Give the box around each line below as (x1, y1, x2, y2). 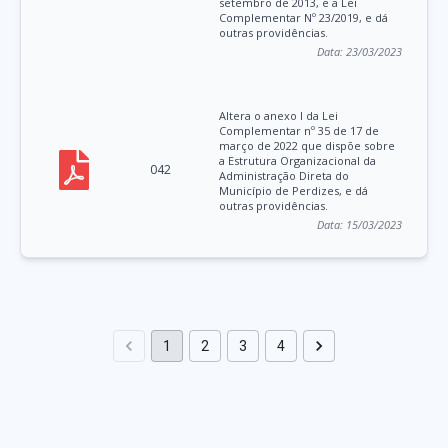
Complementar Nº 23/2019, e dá (219, 10, 389, 26)
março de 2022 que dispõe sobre (219, 138, 396, 154)
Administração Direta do (219, 168, 350, 184)
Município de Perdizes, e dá (219, 183, 369, 199)
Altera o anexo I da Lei (219, 108, 339, 124)
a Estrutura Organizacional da (219, 153, 377, 169)
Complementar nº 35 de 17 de (219, 123, 380, 139)
